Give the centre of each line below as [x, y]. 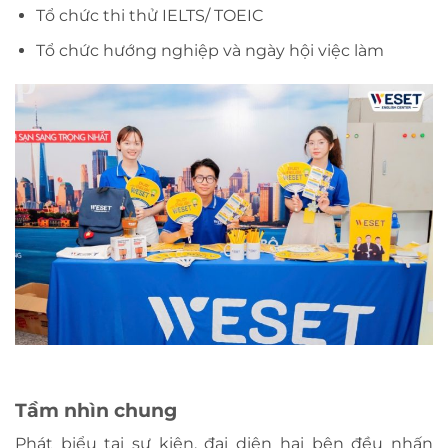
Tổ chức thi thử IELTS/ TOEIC [149, 16]
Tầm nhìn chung [96, 409]
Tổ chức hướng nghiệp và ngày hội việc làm [209, 50]
